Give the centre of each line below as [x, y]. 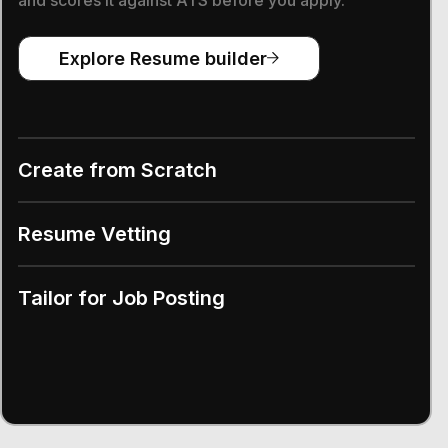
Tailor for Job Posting [121, 297]
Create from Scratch [117, 169]
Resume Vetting [94, 233]
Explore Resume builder [162, 58]
